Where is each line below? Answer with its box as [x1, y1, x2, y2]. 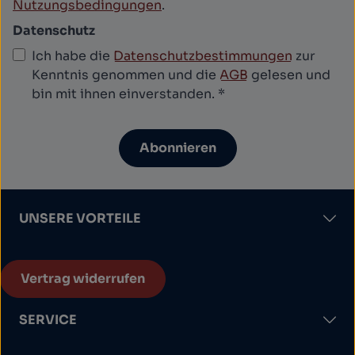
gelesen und [248, 67, 330, 84]
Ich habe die [32, 48, 113, 65]
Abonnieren [139, 139, 216, 157]
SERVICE [19, 311, 77, 329]
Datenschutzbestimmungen [113, 48, 292, 65]
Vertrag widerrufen [21, 270, 145, 288]
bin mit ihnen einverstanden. [32, 86, 218, 103]
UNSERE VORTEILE [19, 210, 141, 227]
